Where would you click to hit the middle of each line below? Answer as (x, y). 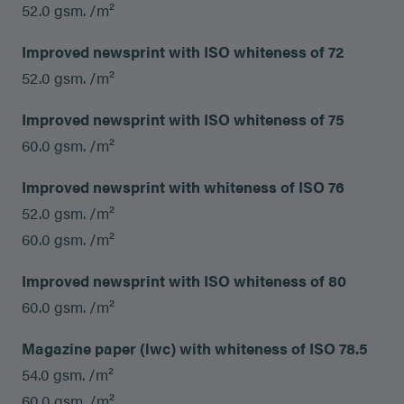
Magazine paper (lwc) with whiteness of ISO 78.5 (195, 348)
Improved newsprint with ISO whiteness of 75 (183, 119)
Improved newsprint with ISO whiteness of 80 (184, 280)
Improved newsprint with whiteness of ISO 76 (183, 186)
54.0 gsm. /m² (68, 374)
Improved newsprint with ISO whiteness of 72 (183, 51)
